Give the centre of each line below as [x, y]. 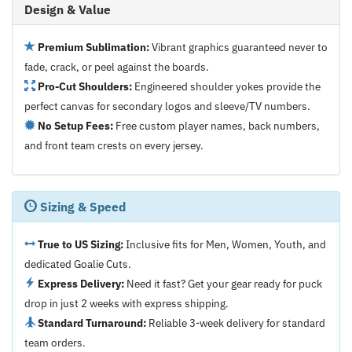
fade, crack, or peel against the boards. [117, 66]
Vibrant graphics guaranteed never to [238, 47]
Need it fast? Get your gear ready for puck [223, 283]
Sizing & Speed [81, 207]
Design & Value [68, 9]
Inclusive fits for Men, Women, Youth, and [225, 244]
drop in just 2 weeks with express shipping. [126, 303]
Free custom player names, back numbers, [216, 125]
